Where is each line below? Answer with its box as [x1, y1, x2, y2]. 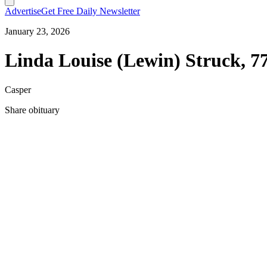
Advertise [5, 6, 41, 16]
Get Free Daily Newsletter [41, 6, 140, 16]
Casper [5, 84, 31, 95]
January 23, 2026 [5, 26, 70, 36]
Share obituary [5, 104, 60, 115]
